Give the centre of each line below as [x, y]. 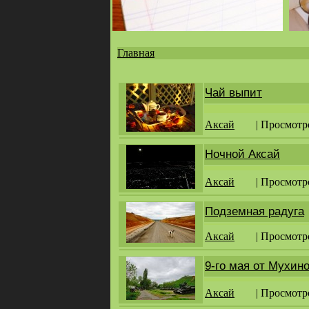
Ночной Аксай [242, 154]
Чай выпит [233, 93]
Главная [136, 53]
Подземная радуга [255, 211]
